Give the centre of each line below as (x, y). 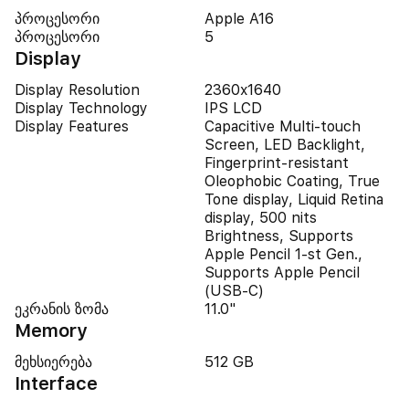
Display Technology (81, 108)
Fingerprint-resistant (277, 163)
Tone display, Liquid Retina (294, 199)
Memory (51, 330)
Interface (56, 383)
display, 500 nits (261, 218)
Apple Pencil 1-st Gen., (283, 254)
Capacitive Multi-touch (283, 126)
